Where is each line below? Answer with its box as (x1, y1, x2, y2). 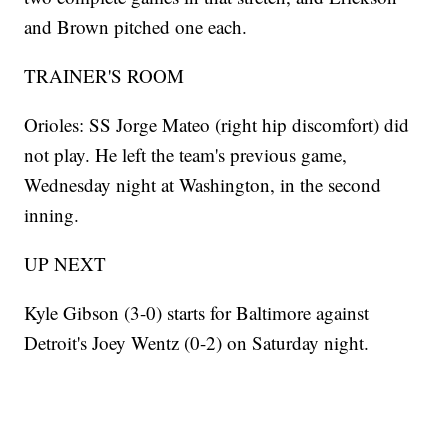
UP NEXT (24, 251, 107, 277)
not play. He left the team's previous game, (24, 142, 348, 168)
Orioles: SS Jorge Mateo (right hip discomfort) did (24, 112, 410, 138)
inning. (24, 202, 80, 228)
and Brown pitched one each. (24, 14, 248, 40)
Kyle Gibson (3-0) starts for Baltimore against (24, 300, 370, 326)
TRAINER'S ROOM (24, 63, 185, 89)
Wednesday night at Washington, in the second (24, 172, 382, 198)
